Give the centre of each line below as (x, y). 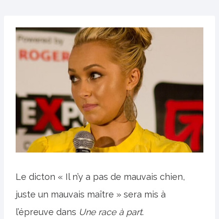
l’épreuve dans (47, 212)
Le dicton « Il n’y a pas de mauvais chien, (100, 177)
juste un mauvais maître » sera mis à (91, 194)
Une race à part (110, 212)
